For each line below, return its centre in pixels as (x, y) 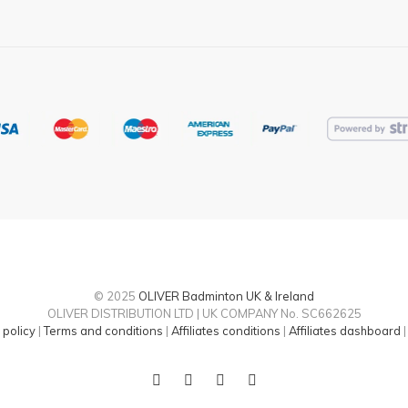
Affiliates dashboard (344, 331)
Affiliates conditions (225, 331)
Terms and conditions (103, 331)
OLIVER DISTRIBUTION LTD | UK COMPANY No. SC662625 (204, 314)
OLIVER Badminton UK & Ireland (226, 296)
